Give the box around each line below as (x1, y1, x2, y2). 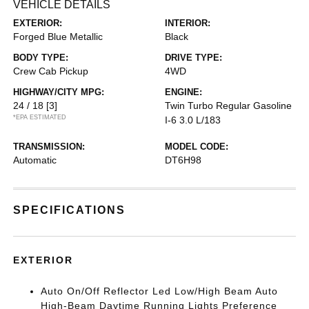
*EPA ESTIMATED (13, 114, 67, 121)
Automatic (13, 154, 57, 166)
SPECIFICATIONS (13, 204, 126, 216)
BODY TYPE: (13, 52, 69, 63)
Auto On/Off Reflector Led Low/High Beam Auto (41, 286, 279, 297)
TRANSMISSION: (13, 141, 86, 152)
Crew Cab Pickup (13, 66, 89, 77)
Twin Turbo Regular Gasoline (165, 100, 292, 111)
